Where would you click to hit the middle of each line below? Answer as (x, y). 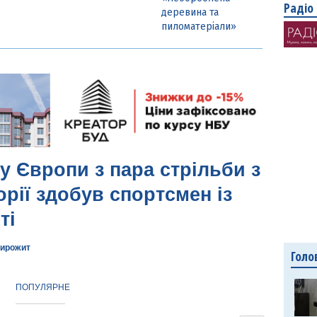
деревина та (190, 13)
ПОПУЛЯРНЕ (43, 287)
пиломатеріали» (198, 27)
